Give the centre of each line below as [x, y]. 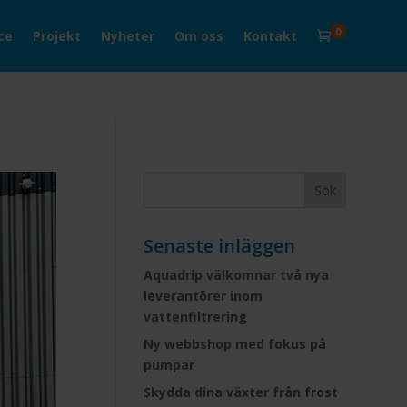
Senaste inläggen [220, 246]
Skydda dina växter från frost [241, 392]
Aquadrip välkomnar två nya [237, 275]
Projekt [56, 35]
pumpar [169, 365]
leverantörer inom [203, 296]
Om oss [199, 35]
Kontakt [270, 35]
